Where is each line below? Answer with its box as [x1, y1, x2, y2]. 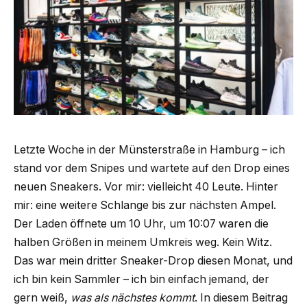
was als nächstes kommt [71, 291, 195, 304]
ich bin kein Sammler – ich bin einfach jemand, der [14, 272, 269, 286]
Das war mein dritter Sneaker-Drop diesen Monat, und [14, 254, 293, 267]
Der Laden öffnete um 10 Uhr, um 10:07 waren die [14, 217, 269, 230]
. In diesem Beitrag [195, 291, 288, 304]
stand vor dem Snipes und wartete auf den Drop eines [14, 161, 290, 175]
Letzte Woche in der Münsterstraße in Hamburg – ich [14, 143, 285, 156]
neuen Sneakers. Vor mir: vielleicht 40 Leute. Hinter [14, 180, 278, 193]
